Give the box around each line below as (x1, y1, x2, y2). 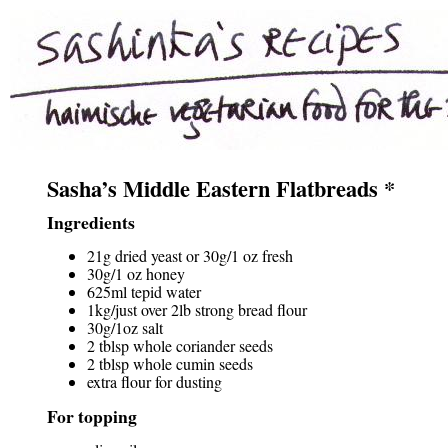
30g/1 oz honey (87, 263, 185, 284)
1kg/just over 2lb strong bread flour (87, 299, 307, 320)
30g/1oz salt (87, 317, 163, 338)
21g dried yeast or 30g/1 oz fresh (87, 245, 293, 266)
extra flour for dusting (87, 371, 222, 392)
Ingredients (47, 209, 135, 235)
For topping (47, 403, 137, 429)
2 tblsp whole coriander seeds (87, 335, 273, 356)
